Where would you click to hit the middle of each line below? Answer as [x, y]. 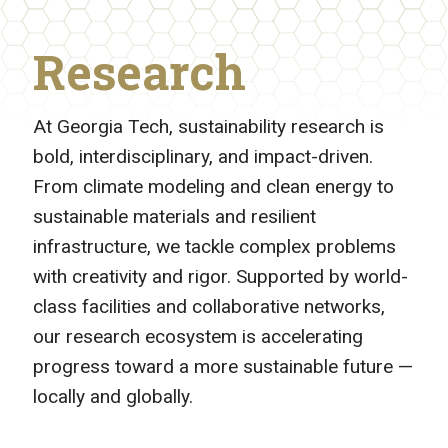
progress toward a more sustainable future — [223, 366]
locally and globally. [113, 396]
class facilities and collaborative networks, [209, 306]
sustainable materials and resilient [174, 216]
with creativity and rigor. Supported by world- [220, 276]
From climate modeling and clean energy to [213, 186]
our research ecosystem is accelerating [198, 336]
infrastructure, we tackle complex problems [214, 246]
